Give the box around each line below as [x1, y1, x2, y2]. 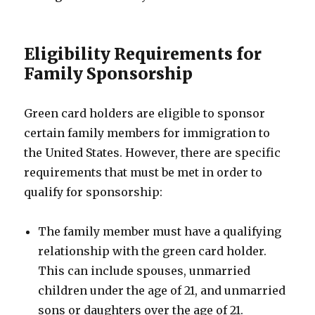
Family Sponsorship [24, 63, 193, 84]
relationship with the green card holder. [38, 244, 267, 258]
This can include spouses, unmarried [38, 264, 251, 278]
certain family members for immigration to [24, 126, 271, 140]
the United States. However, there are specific [24, 146, 281, 160]
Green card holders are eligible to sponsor [24, 106, 266, 120]
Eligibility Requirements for [24, 44, 262, 64]
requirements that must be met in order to [24, 165, 263, 179]
